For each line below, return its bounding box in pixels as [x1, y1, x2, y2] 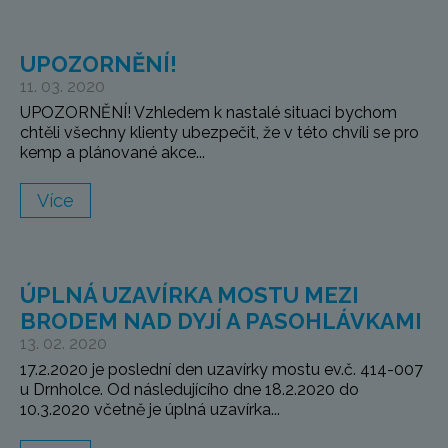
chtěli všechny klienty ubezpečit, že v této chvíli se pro [20, 123, 419, 143]
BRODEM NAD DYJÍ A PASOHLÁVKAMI [20, 308, 422, 335]
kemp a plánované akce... [20, 143, 205, 163]
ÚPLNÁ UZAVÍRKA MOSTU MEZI [20, 282, 359, 309]
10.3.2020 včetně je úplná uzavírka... [20, 400, 280, 420]
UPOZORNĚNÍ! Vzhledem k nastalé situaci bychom [20, 103, 397, 123]
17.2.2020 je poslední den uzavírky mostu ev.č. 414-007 [20, 360, 423, 380]
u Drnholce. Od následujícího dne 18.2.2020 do [20, 380, 359, 400]
